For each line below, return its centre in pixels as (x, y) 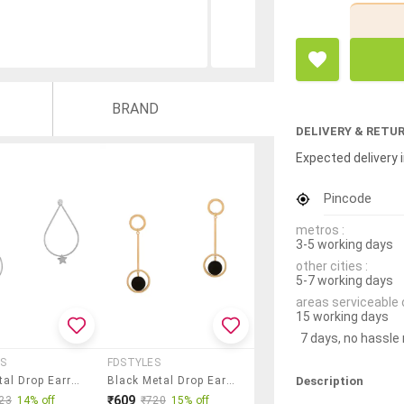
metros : (320, 230)
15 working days (342, 316)
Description (330, 381)
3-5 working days (344, 244)
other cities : (332, 266)
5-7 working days (344, 280)
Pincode (348, 198)
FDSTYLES (134, 362)
